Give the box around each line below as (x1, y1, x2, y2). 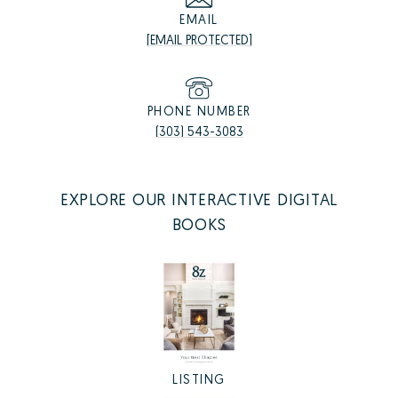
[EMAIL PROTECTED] (146, 32, 252, 48)
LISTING (172, 370, 226, 386)
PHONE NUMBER (147, 103, 251, 119)
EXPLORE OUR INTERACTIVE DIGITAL (60, 189, 338, 210)
